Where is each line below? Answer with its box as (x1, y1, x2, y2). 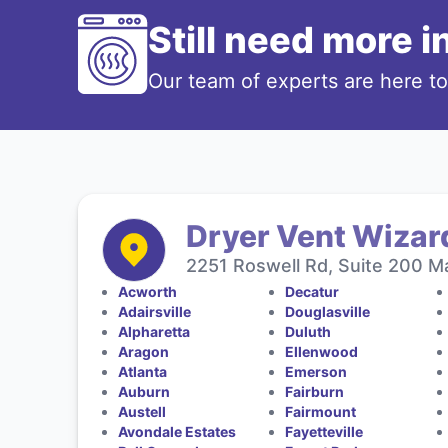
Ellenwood (285, 342, 359, 360)
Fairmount (285, 402, 357, 420)
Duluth (285, 322, 332, 340)
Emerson (285, 362, 348, 380)
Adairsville (117, 302, 191, 320)
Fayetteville (285, 422, 364, 440)
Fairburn (285, 382, 345, 400)
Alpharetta (117, 322, 190, 340)
